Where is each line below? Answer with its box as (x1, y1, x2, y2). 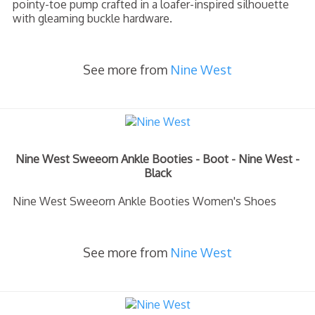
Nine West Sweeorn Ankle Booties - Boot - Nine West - (15, 152, 300, 166)
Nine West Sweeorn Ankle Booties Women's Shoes (13, 194, 276, 208)
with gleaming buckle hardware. (13, 11, 172, 25)
